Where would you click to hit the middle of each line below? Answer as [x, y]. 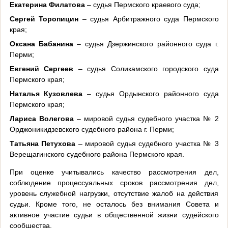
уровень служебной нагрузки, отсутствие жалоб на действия [114, 194]
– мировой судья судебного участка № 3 [148, 144]
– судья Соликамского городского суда [148, 69]
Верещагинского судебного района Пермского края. [97, 154]
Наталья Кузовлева [48, 94]
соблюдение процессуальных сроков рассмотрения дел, [114, 183]
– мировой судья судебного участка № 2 [148, 119]
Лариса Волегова [43, 119]
